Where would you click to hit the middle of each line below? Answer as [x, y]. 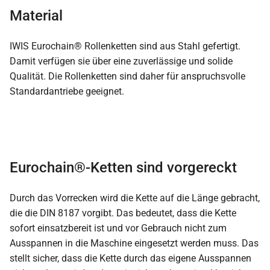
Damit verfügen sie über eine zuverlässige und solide [121, 61]
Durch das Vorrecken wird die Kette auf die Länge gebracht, [135, 198]
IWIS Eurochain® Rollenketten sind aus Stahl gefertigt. [125, 46]
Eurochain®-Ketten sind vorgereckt [123, 168]
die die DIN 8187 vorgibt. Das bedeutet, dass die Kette [123, 213]
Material [36, 16]
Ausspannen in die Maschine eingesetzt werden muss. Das [134, 243]
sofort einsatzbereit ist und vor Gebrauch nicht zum [118, 228]
